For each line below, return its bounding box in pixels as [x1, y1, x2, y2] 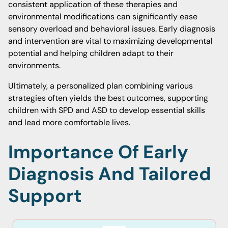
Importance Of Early [8, 140, 188, 164]
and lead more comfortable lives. [8, 117, 130, 128]
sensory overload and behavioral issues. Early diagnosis [8, 23, 215, 34]
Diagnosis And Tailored [8, 162, 211, 186]
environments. [8, 60, 61, 71]
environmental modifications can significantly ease [8, 11, 197, 22]
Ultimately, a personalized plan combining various [8, 80, 193, 91]
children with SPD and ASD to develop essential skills [8, 105, 205, 116]
